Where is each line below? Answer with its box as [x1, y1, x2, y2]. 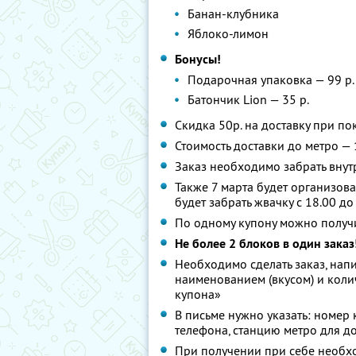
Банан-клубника [188, 6, 279, 21]
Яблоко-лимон [188, 25, 269, 41]
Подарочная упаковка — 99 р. [188, 72, 354, 87]
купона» [175, 286, 221, 302]
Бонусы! [175, 51, 221, 68]
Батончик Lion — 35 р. [188, 91, 309, 107]
